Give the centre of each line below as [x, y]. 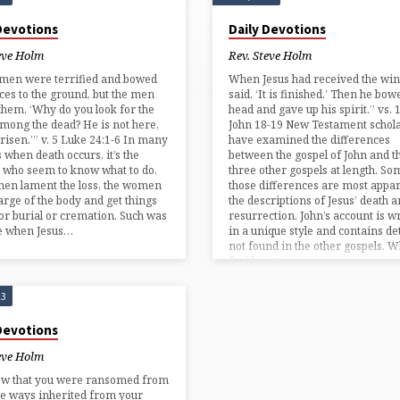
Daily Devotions [277, 29]
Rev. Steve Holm [270, 56]
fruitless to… [261, 261]
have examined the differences [309, 139]
